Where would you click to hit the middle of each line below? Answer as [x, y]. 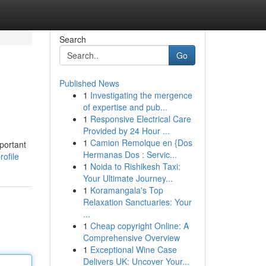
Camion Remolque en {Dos [141, 142]
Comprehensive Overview [131, 237]
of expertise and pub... [125, 107]
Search [72, 39]
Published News [89, 83]
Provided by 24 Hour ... [126, 131]
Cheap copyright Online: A [139, 226]
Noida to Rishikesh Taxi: [135, 166]
